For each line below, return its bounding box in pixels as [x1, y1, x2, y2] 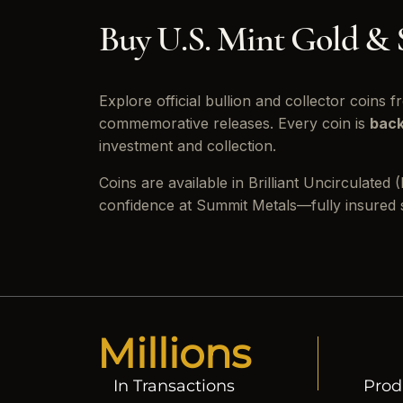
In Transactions [113, 376, 236, 397]
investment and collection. [99, 137, 276, 156]
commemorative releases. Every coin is [99, 114, 370, 133]
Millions [97, 328, 252, 379]
